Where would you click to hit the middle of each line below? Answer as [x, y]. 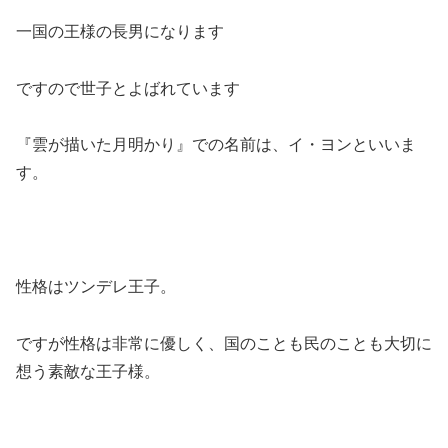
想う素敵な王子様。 [88, 371]
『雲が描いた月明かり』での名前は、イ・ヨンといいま [216, 145]
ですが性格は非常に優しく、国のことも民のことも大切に [224, 343]
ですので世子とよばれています [128, 88]
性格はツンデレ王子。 [96, 286]
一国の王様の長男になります [120, 31]
